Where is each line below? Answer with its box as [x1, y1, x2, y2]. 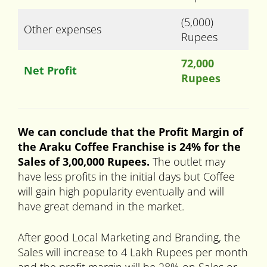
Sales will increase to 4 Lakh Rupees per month [18, 245, 248, 260]
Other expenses [24, 22, 101, 37]
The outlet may [153, 154, 225, 169]
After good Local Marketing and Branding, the [18, 230, 240, 245]
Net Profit [24, 63, 77, 78]
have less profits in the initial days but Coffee [18, 169, 235, 184]
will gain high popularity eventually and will [18, 184, 224, 199]
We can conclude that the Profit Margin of [18, 125, 243, 139]
